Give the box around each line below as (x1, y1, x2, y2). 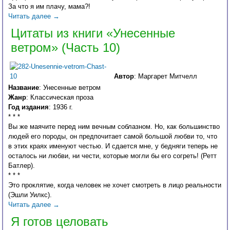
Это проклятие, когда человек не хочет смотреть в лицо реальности (8, 181, 222, 189)
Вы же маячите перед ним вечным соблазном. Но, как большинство (8, 123, 220, 131)
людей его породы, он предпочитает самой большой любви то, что (8, 132, 218, 141)
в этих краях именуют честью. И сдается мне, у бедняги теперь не (8, 142, 218, 150)
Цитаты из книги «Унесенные (11, 26, 176, 41)
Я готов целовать (11, 215, 109, 229)
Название (8, 84, 40, 92)
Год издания (8, 103, 49, 111)
